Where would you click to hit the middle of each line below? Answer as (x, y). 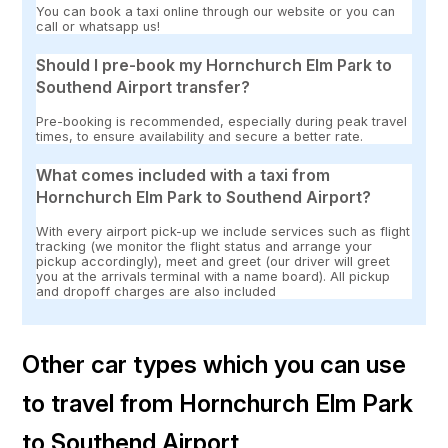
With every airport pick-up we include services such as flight (223, 232)
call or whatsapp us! (98, 27)
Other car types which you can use (214, 364)
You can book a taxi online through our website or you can (216, 12)
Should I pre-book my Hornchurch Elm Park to (214, 65)
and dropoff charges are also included (156, 292)
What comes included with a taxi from (183, 175)
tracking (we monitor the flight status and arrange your (204, 247)
